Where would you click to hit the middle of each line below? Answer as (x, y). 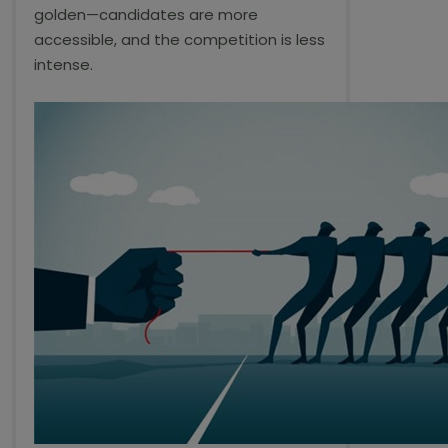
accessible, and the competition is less (179, 39)
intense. (63, 64)
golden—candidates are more (146, 14)
